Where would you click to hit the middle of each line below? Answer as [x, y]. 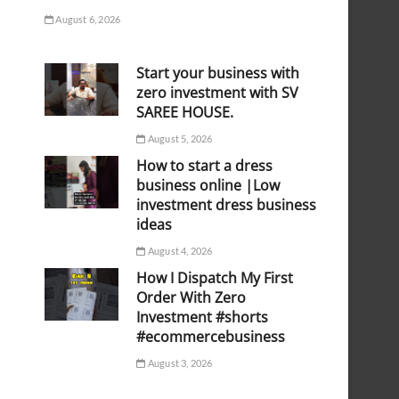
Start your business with [218, 73]
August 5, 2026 [179, 139]
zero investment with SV [218, 93]
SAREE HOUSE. [185, 113]
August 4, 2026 [179, 251]
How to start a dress [205, 166]
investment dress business [227, 205]
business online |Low [208, 186]
